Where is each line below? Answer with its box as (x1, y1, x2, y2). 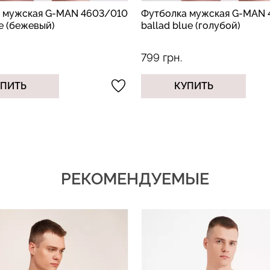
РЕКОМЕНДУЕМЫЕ (61, 169, 209, 188)
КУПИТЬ (174, 80, 213, 92)
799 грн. (141, 51, 182, 64)
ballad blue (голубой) (141, 19, 240, 31)
